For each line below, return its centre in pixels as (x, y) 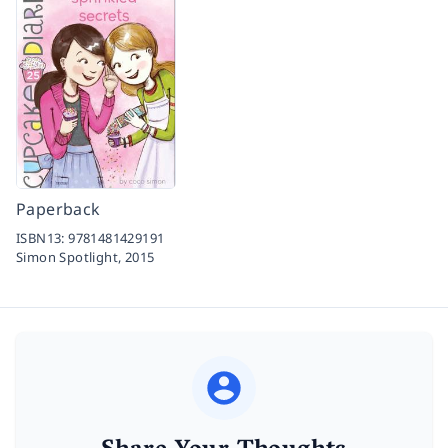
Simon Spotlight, (70, 256)
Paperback (58, 208)
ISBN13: (42, 237)
